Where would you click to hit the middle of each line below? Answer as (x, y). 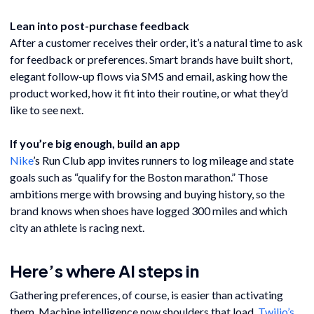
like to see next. (47, 110)
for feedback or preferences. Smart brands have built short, (151, 59)
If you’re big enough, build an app (95, 143)
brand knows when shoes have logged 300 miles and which (149, 211)
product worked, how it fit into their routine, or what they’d (149, 93)
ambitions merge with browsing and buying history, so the (147, 194)
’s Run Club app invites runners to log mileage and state (163, 160)
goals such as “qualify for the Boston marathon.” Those (139, 177)
